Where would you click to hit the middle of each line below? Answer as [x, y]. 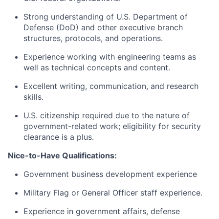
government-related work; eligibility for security [112, 126]
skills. [33, 97]
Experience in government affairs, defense [102, 211]
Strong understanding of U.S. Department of [106, 17]
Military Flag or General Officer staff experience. [113, 193]
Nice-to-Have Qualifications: [62, 156]
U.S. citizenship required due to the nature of [107, 116]
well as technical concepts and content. [97, 68]
